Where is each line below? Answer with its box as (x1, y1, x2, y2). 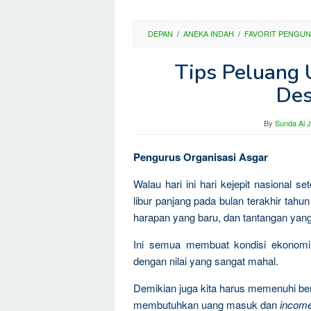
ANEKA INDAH (183, 28, 234, 39)
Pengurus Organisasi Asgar (133, 149, 268, 165)
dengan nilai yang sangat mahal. (133, 253, 278, 268)
